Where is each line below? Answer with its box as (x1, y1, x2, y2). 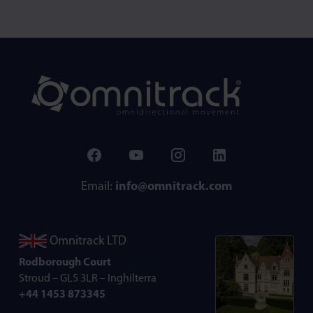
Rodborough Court (19, 256, 111, 268)
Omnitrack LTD (47, 234, 126, 248)
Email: (81, 180, 115, 194)
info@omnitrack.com (115, 180, 232, 194)
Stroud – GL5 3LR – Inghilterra (19, 272, 156, 284)
